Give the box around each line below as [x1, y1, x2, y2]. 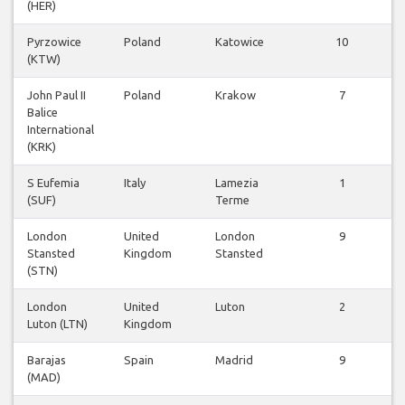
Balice [27, 106, 58, 119]
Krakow [215, 89, 256, 102]
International [27, 123, 94, 137]
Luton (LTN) [27, 317, 88, 331]
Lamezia [215, 176, 259, 190]
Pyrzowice [27, 35, 81, 49]
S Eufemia [27, 176, 80, 190]
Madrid [215, 353, 253, 367]
